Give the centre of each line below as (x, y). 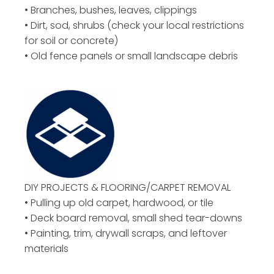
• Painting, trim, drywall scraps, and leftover (126, 233)
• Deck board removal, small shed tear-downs (133, 218)
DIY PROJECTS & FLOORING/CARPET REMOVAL (128, 187)
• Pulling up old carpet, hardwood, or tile (119, 202)
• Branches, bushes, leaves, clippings (111, 10)
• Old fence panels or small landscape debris (131, 56)
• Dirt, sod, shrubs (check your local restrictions (134, 25)
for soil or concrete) (71, 40)
